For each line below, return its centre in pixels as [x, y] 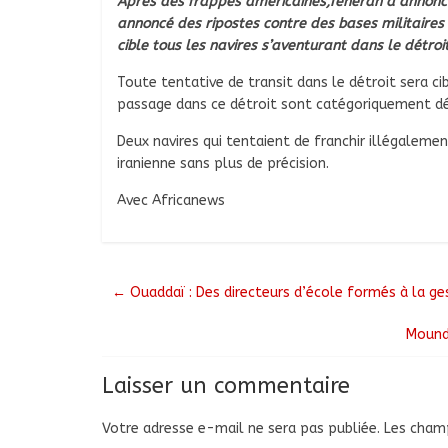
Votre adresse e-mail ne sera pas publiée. [241, 429]
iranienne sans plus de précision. [223, 164]
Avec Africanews [171, 201]
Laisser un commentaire [226, 386]
